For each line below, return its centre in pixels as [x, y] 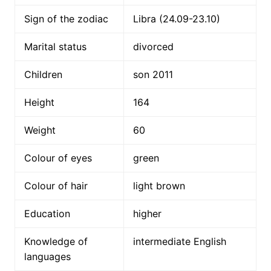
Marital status [55, 47]
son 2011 [153, 75]
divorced [153, 47]
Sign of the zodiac [66, 19]
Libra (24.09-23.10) [176, 19]
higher [147, 214]
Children [43, 75]
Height [39, 103]
